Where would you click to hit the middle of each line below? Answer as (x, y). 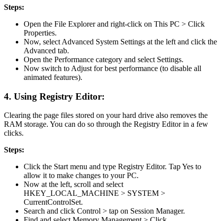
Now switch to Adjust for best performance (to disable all (112, 68)
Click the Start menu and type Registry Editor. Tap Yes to (112, 167)
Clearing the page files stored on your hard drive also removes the (106, 115)
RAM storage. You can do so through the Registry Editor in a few (106, 124)
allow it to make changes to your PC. (81, 176)
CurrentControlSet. (53, 202)
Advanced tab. (46, 50)
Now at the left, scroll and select (74, 184)
